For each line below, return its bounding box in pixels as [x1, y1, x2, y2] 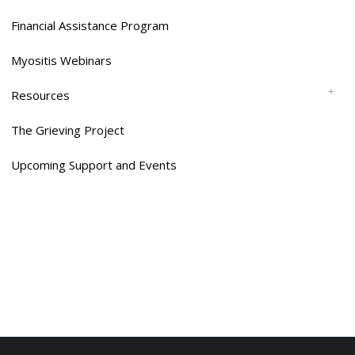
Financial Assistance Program [11, 17, 169, 34]
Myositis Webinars [11, 52, 112, 69]
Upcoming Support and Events [11, 157, 177, 174]
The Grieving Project [11, 122, 124, 139]
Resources [11, 87, 70, 104]
